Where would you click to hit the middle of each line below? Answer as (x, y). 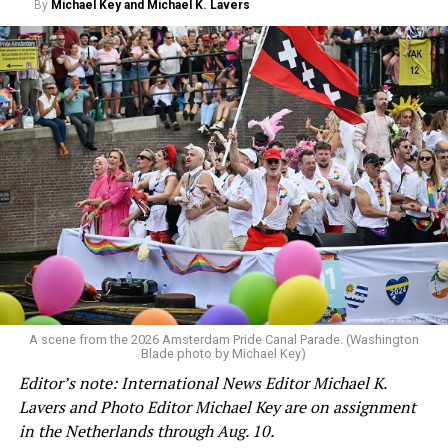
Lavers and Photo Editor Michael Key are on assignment (217, 406)
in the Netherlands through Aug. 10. (146, 430)
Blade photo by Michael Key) (224, 353)
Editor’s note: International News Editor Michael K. (202, 382)
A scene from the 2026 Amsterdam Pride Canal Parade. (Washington (223, 339)
